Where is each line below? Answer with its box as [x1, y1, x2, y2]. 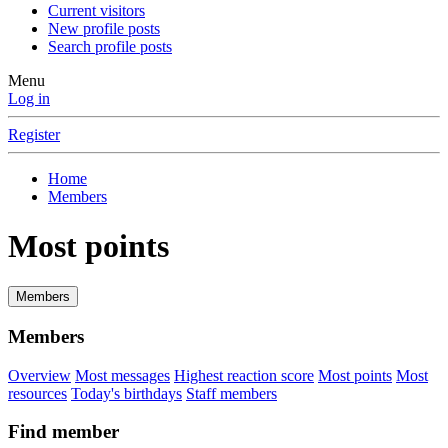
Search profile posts [48, 38, 172, 56]
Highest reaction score [174, 366, 314, 384]
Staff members [186, 384, 277, 402]
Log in [8, 90, 50, 108]
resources [8, 384, 67, 402]
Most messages [75, 366, 170, 384]
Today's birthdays [71, 384, 182, 402]
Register [8, 126, 60, 144]
